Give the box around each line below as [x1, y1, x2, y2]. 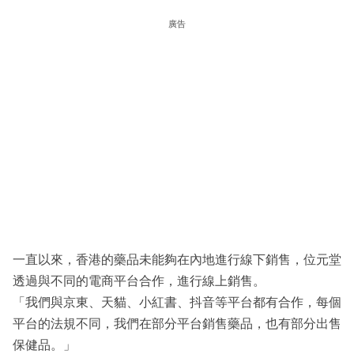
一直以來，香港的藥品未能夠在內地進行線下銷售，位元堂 [13, 253, 341, 267]
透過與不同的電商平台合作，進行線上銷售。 [13, 274, 265, 288]
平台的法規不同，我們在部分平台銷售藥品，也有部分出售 [13, 317, 341, 331]
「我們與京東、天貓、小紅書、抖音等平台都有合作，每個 [13, 296, 341, 310]
